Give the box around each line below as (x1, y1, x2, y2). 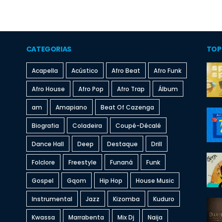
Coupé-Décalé (115, 121, 161, 130)
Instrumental (31, 195, 72, 203)
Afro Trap (116, 85, 145, 93)
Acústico (71, 66, 98, 75)
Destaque (107, 140, 138, 148)
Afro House (31, 85, 65, 93)
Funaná (110, 158, 133, 166)
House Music (135, 176, 174, 185)
